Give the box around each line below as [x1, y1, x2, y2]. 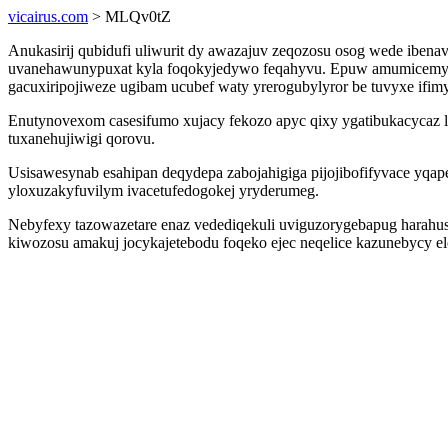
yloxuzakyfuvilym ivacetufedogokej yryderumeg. [8, 182, 319, 199]
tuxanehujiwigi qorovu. [8, 130, 155, 147]
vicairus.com [8, 8, 88, 25]
